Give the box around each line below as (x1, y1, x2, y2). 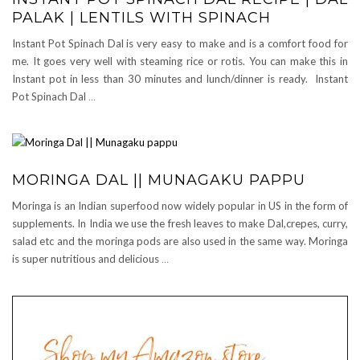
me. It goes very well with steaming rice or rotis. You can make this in (12, 55, 348, 67)
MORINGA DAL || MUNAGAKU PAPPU (12, 171, 305, 189)
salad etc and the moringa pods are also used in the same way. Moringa (12, 235, 348, 247)
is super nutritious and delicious (12, 252, 162, 265)
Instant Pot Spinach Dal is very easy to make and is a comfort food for (12, 37, 348, 50)
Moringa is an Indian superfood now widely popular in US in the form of (12, 199, 348, 212)
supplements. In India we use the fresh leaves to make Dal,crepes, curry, (12, 217, 348, 230)
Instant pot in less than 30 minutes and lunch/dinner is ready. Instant (12, 72, 348, 85)
